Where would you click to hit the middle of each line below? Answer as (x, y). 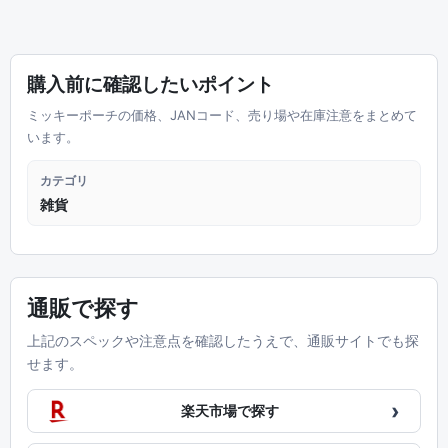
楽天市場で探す (230, 410)
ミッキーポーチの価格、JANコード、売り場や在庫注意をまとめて (222, 115)
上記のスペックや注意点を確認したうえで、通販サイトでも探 (223, 340)
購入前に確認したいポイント (150, 84)
